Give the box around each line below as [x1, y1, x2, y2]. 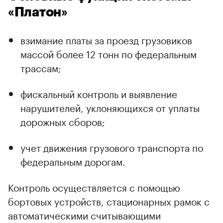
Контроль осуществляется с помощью [8, 179, 180, 194]
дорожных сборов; [20, 113, 105, 128]
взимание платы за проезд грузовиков [20, 31, 192, 47]
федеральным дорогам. [20, 153, 125, 168]
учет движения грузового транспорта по [20, 139, 203, 154]
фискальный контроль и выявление [20, 85, 177, 101]
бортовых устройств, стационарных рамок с [8, 193, 210, 208]
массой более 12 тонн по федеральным [20, 45, 197, 61]
